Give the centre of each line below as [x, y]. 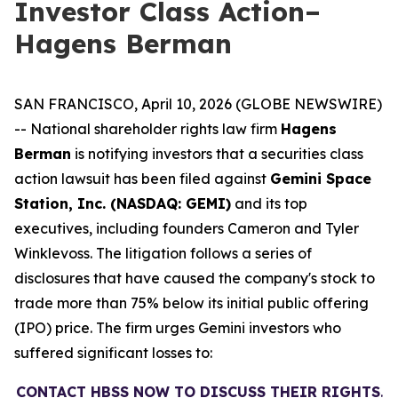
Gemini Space [321, 179]
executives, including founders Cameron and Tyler [187, 228]
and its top [269, 203]
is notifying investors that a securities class [217, 154]
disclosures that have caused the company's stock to [195, 278]
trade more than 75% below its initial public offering [191, 303]
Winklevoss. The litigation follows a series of [163, 253]
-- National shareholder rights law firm [147, 129]
